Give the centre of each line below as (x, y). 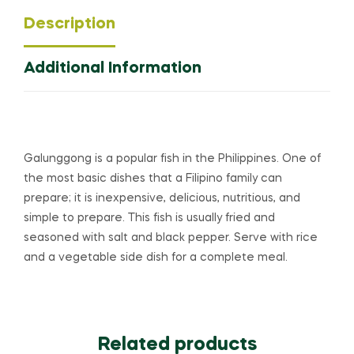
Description (70, 24)
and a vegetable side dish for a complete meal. (156, 257)
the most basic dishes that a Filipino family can (153, 178)
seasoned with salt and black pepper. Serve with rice (171, 237)
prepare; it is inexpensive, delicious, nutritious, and (162, 198)
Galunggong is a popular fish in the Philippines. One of (172, 158)
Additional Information (113, 68)
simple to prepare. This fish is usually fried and (149, 218)
